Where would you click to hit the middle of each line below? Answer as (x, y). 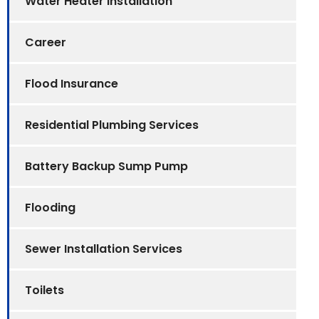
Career (46, 42)
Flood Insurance (72, 83)
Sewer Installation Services (104, 249)
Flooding (50, 207)
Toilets (45, 290)
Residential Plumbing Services (112, 125)
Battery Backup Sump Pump (106, 166)
